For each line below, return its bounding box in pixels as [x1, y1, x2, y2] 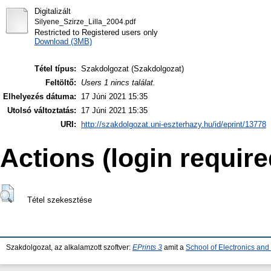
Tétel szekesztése [27, 195, 92, 205]
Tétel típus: [34, 64, 76, 74]
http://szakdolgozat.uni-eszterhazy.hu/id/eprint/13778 [81, 120, 266, 129]
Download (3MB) [34, 36, 92, 46]
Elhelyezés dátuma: [3, 92, 76, 102]
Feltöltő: [45, 78, 76, 88]
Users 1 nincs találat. [81, 78, 155, 88]
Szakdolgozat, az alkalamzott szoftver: [6, 244, 132, 251]
